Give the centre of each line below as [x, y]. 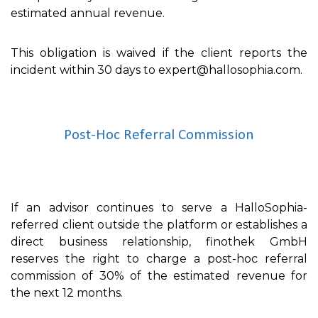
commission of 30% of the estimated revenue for [159, 275]
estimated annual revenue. [88, 13]
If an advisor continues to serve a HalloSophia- [159, 207]
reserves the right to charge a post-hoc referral [159, 258]
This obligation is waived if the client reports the [159, 53]
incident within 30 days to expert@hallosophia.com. [157, 70]
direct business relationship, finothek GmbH [159, 241]
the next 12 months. [67, 292]
